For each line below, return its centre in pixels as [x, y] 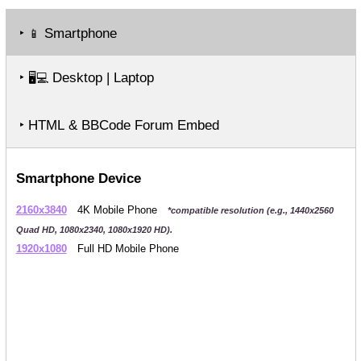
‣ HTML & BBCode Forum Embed [119, 125]
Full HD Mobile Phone [126, 249]
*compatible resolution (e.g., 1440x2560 [250, 210]
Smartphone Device [78, 178]
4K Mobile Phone [117, 210]
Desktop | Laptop [101, 78]
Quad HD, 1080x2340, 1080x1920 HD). [94, 230]
